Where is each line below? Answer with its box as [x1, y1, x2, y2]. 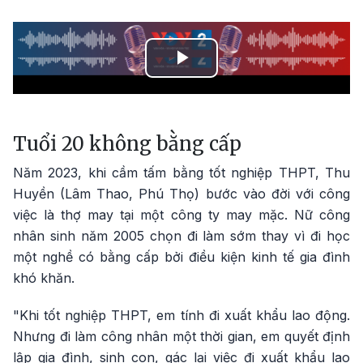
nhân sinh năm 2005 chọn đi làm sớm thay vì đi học [13, 228, 350, 244]
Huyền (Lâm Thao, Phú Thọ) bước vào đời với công [13, 186, 350, 202]
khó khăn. [13, 270, 75, 286]
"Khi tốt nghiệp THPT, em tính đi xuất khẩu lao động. [13, 307, 350, 323]
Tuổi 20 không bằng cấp [13, 132, 241, 156]
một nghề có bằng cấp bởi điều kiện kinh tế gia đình [13, 249, 350, 265]
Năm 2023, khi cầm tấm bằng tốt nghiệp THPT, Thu [13, 164, 350, 181]
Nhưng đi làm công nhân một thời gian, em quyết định [13, 328, 350, 344]
